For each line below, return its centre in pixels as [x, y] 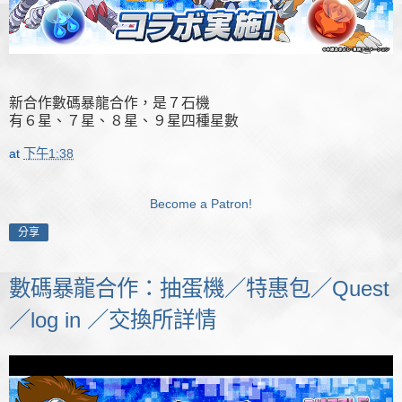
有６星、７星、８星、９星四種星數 [124, 120]
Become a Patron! [201, 204]
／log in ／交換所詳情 [113, 320]
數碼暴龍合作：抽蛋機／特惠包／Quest [199, 289]
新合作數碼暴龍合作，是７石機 [109, 102]
